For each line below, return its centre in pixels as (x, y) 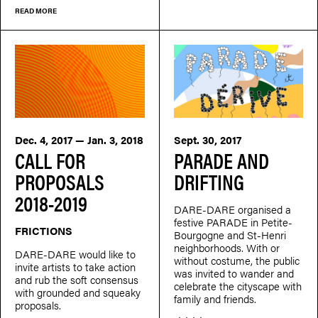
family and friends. (215, 298)
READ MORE (36, 10)
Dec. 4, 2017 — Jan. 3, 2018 (79, 139)
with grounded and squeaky (78, 292)
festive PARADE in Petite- (233, 221)
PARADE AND (221, 160)
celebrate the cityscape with (237, 285)
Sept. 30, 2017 (207, 139)
